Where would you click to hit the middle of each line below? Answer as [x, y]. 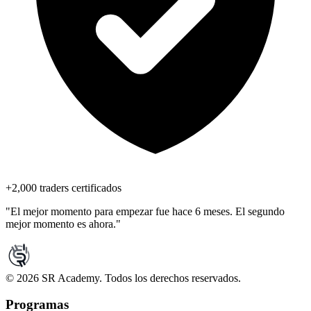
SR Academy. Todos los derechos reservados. [140, 278]
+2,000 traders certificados [64, 187]
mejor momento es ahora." [63, 224]
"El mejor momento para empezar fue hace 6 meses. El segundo [145, 211]
